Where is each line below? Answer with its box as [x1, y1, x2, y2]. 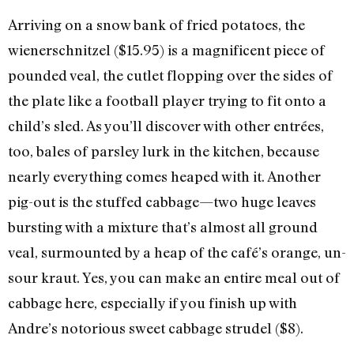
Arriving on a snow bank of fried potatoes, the [8, 16, 305, 34]
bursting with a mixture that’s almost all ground [8, 218, 318, 236]
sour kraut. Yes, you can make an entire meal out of [8, 269, 340, 287]
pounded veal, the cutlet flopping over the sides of [8, 66, 333, 85]
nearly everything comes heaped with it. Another [8, 168, 321, 186]
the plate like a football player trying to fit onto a [8, 92, 326, 110]
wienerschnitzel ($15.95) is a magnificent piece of [8, 41, 325, 59]
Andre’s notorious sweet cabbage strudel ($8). [8, 319, 303, 337]
